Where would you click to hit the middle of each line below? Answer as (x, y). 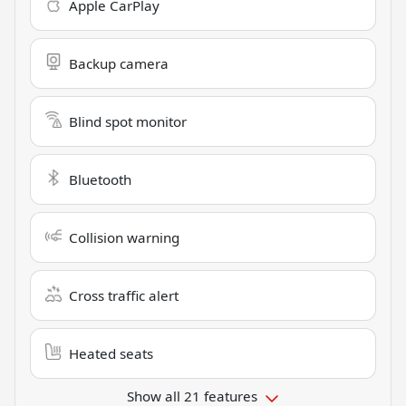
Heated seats (111, 354)
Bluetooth (100, 180)
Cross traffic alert (124, 296)
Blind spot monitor (128, 122)
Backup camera (119, 64)
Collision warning (124, 238)
